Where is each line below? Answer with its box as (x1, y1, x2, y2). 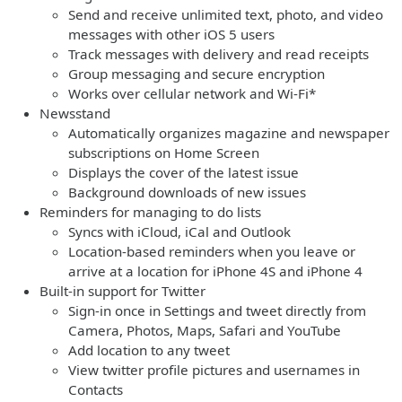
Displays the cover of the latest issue (68, 163, 299, 181)
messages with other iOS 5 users (68, 25, 275, 43)
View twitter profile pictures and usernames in (68, 361, 360, 379)
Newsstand (39, 104, 110, 122)
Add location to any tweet (68, 341, 230, 359)
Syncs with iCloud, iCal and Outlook (68, 223, 291, 240)
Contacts (68, 380, 123, 398)
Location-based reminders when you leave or (68, 242, 355, 260)
